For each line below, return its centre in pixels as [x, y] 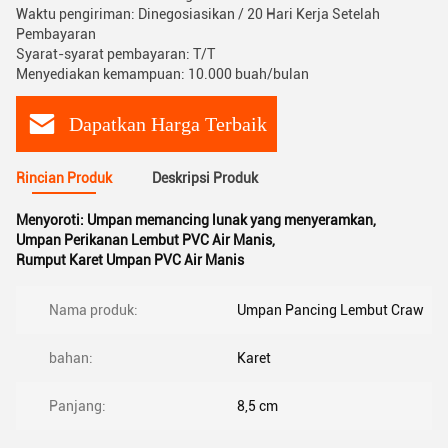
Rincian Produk [64, 178]
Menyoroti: [51, 220]
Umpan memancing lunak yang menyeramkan [230, 220]
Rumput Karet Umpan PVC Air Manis [130, 260]
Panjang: [77, 406]
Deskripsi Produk [205, 178]
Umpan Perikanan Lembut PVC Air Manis [144, 240]
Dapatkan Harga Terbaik [168, 123]
